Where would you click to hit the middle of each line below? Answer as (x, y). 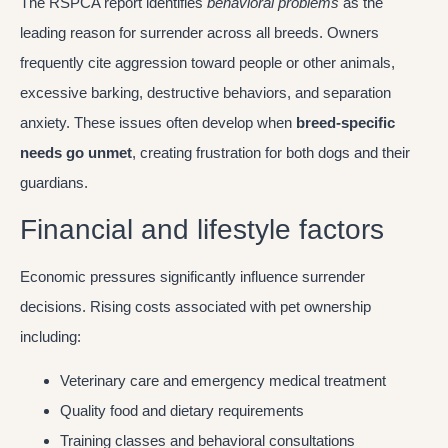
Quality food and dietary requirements (182, 410)
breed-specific (345, 123)
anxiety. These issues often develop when (158, 123)
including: (50, 336)
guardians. (54, 183)
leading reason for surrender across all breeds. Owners (199, 33)
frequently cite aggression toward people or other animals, (207, 63)
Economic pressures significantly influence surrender (192, 276)
